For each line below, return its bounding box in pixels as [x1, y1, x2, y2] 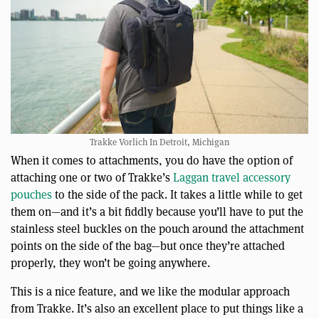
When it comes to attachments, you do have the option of [11, 152, 293, 168]
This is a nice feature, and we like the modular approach [11, 283, 290, 299]
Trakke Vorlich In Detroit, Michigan [90, 135, 229, 148]
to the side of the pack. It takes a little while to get [52, 187, 303, 202]
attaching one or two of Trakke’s [11, 169, 173, 185]
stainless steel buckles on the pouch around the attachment [11, 221, 304, 236]
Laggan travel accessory [173, 169, 291, 185]
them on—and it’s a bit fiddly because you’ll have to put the [11, 204, 303, 219]
